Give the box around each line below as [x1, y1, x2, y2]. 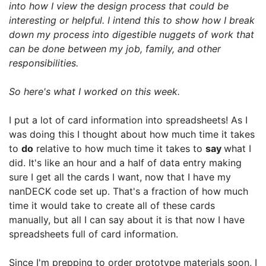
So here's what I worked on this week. [9, 85, 180, 97]
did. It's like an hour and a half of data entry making [9, 156, 242, 169]
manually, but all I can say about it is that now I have [9, 213, 245, 226]
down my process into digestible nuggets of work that [9, 28, 254, 40]
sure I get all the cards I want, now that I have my [9, 170, 231, 183]
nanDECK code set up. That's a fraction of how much [9, 185, 248, 197]
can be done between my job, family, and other [9, 42, 221, 55]
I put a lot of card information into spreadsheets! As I [9, 113, 248, 126]
